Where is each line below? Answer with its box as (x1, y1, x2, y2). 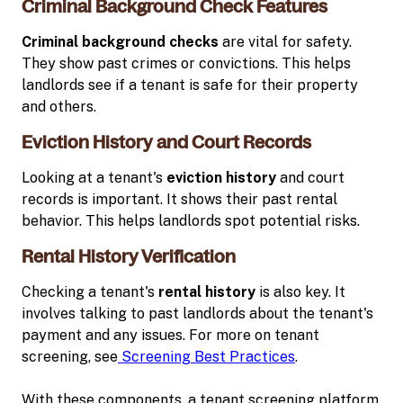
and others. (22, 97, 96, 115)
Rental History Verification (22, 246, 236, 266)
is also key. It (255, 282, 345, 300)
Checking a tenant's (22, 282, 158, 300)
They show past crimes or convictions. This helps (22, 54, 351, 72)
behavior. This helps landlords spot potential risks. (22, 211, 360, 229)
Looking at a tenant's (22, 168, 166, 186)
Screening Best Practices (118, 347, 295, 365)
